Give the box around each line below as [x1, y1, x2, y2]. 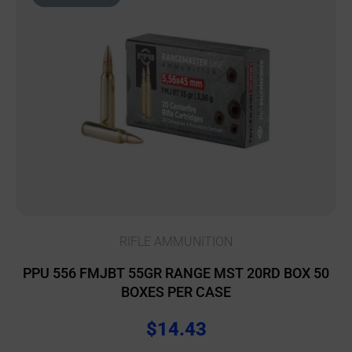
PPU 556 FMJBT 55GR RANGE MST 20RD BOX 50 [23, 265, 329, 282]
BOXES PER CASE [121, 284, 231, 301]
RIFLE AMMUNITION [119, 234, 233, 250]
